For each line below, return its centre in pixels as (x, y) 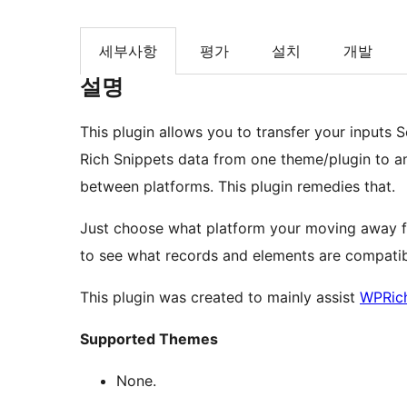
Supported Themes (149, 339)
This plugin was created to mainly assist (220, 298)
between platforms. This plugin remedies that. (238, 187)
